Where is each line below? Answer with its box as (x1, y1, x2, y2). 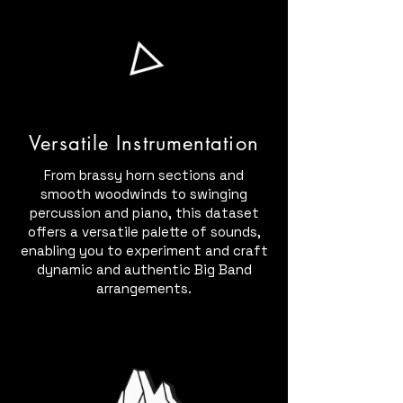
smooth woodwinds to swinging (40, 185, 247, 202)
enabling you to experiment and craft (20, 242, 268, 259)
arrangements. (96, 280, 192, 297)
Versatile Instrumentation (29, 130, 259, 156)
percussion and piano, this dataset (29, 204, 259, 221)
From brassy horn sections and (44, 166, 244, 184)
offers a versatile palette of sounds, (27, 223, 261, 240)
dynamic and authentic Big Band (36, 261, 252, 278)
